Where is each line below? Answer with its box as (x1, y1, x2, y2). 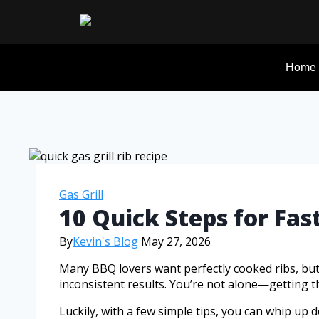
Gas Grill (59, 187, 103, 202)
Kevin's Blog (73, 234, 138, 249)
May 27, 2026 (141, 234, 211, 249)
